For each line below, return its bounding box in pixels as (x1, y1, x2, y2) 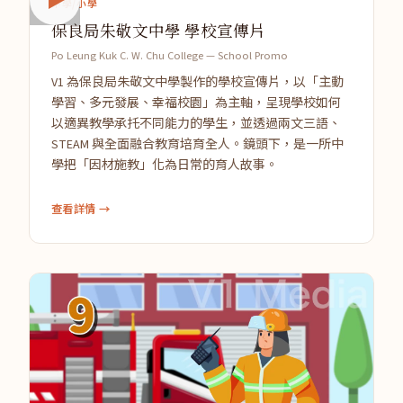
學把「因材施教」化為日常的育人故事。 (51, 157, 278, 175)
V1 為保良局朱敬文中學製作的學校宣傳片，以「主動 (51, 74, 344, 93)
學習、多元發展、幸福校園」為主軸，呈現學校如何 (51, 94, 341, 113)
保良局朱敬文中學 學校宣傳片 (51, 19, 265, 40)
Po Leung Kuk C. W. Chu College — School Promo (51, 48, 288, 65)
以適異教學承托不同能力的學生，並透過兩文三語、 (51, 115, 341, 134)
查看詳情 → (51, 201, 111, 219)
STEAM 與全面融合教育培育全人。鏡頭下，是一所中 (51, 136, 344, 155)
